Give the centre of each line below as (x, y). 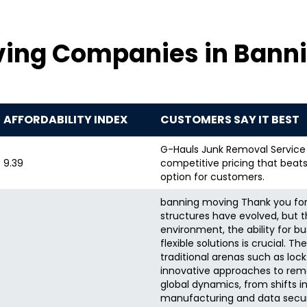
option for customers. (212, 177)
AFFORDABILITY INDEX (65, 120)
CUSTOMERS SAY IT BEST (230, 120)
